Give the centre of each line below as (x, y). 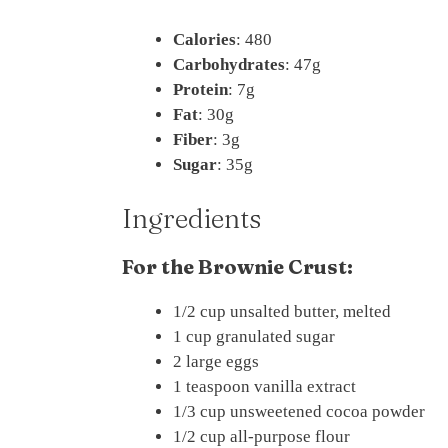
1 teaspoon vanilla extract (264, 386)
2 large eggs (216, 361)
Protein (200, 89)
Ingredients (191, 218)
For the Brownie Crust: (237, 266)
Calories (204, 39)
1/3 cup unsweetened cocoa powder (299, 411)
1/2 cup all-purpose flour (261, 436)
